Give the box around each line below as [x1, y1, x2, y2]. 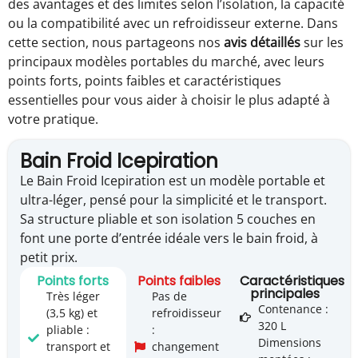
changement [152, 339, 220, 355]
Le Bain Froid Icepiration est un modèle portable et [20, 172, 325, 190]
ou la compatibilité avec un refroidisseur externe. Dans [8, 14, 338, 32]
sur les [300, 33, 344, 51]
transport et [46, 339, 110, 355]
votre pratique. [8, 109, 98, 128]
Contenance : [257, 301, 328, 317]
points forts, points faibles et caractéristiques [8, 71, 281, 89]
